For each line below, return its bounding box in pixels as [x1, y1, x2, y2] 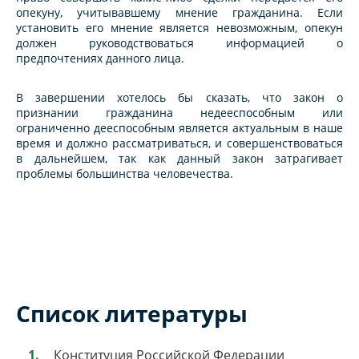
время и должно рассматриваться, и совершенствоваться [16, 135, 343, 151]
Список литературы [16, 298, 248, 329]
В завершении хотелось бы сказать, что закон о [16, 90, 343, 106]
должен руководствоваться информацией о [16, 35, 343, 51]
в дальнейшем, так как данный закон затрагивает [16, 151, 343, 167]
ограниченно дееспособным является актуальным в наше [16, 120, 343, 136]
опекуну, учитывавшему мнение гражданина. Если [16, 5, 343, 21]
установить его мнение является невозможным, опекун [16, 20, 343, 36]
